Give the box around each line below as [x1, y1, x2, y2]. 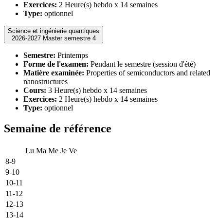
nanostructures [23, 77, 68, 86]
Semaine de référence [4, 122, 111, 135]
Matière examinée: [23, 68, 84, 77]
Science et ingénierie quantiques [8, 27, 99, 35]
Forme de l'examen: [23, 59, 89, 68]
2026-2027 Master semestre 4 [42, 34, 96, 42]
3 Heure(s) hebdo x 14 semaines [46, 86, 147, 94]
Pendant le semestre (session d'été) [89, 59, 196, 68]
